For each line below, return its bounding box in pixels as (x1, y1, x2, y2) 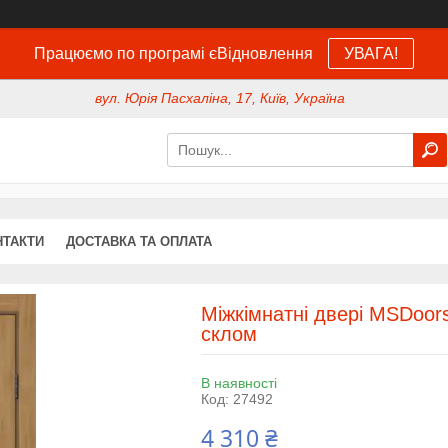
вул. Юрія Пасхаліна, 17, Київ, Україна (95, 90, 346, 107)
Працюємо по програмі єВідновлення (34, 45, 313, 62)
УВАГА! (344, 45, 398, 62)
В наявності (200, 374, 277, 391)
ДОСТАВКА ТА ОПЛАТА (66, 233, 212, 249)
